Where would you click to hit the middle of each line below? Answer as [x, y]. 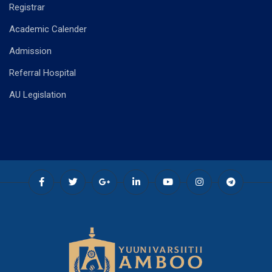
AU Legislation [38, 94]
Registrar [27, 7]
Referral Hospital [42, 73]
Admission [30, 51]
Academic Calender [48, 29]
